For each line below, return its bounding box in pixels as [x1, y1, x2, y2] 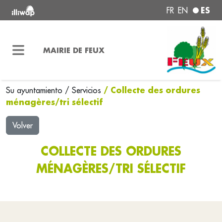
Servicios [72, 85, 104, 95]
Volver [12, 120, 33, 130]
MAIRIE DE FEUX [43, 45, 105, 55]
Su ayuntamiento [6, 85, 65, 95]
